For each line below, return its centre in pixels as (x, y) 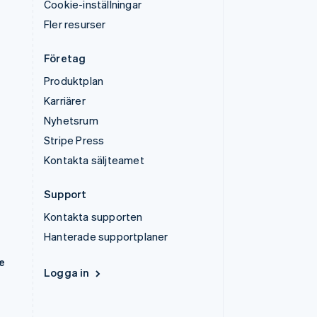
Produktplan (74, 81)
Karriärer (65, 100)
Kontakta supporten (93, 217)
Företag (65, 58)
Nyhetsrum (71, 120)
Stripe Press (74, 140)
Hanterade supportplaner (106, 236)
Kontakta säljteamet (94, 160)
